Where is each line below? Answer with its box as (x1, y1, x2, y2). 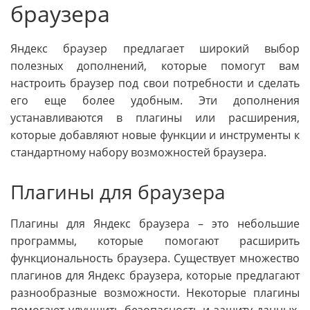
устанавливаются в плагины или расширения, (10, 110, 300, 126)
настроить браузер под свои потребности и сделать (10, 75, 300, 91)
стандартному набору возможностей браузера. (10, 145, 266, 161)
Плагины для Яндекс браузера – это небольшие (10, 216, 300, 232)
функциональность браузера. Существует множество (10, 250, 300, 266)
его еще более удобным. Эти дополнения (10, 93, 300, 109)
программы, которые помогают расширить (10, 233, 300, 249)
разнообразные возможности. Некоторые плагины (10, 285, 300, 301)
